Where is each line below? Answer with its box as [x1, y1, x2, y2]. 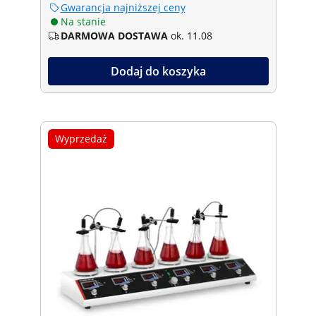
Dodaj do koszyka [110, 63, 206, 79]
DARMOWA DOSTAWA [60, 28, 168, 42]
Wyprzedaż [54, 131, 107, 145]
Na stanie [60, 14, 106, 28]
